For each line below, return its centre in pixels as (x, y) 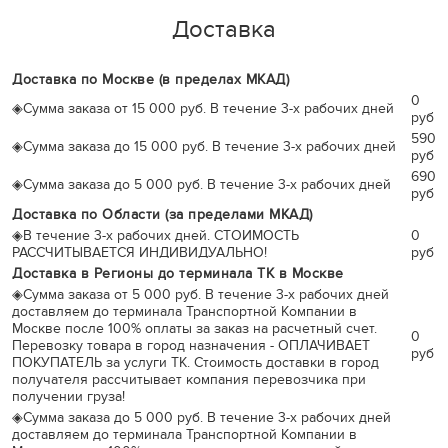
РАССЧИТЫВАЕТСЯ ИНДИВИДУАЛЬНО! (139, 252)
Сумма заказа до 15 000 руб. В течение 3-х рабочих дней (209, 146)
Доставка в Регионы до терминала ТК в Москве (178, 273)
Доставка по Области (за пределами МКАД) (162, 214)
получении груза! (68, 396)
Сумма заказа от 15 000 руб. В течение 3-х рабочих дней (208, 108)
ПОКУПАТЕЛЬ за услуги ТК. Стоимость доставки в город (195, 362)
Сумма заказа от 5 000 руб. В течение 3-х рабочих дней (206, 294)
